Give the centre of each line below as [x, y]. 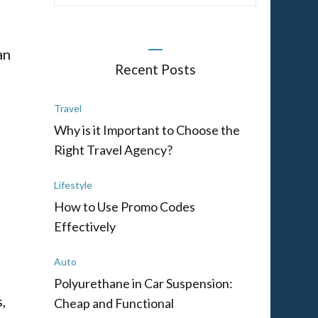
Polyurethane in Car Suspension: [143, 283]
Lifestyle [73, 185]
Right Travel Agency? [113, 149]
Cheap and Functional [114, 303]
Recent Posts [155, 69]
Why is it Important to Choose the [147, 130]
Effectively [85, 226]
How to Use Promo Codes [125, 206]
